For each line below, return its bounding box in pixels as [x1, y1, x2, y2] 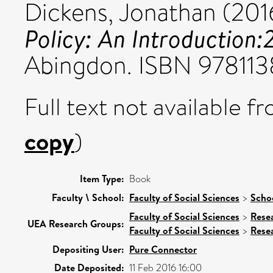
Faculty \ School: [52, 191, 124, 204]
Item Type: [80, 172, 124, 185]
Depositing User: [52, 243, 124, 256]
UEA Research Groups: [27, 217, 124, 230]
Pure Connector [129, 243, 197, 256]
